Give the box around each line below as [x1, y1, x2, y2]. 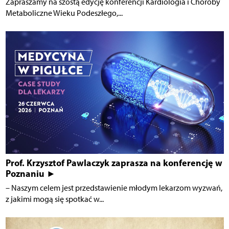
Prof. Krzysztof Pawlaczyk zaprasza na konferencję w [5, 156, 222, 169]
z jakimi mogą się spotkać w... [5, 194, 104, 204]
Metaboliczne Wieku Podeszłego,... [5, 8, 123, 18]
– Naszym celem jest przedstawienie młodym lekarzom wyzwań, [5, 182, 222, 193]
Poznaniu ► [5, 167, 56, 179]
